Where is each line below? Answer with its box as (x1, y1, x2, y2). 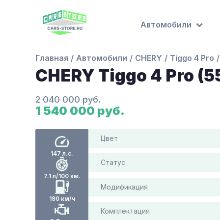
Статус (101, 158, 125, 167)
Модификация (101, 182, 148, 191)
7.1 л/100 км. (43, 172, 81, 180)
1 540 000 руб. (35, 104, 125, 118)
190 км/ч (49, 195, 75, 202)
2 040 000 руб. (35, 94, 101, 105)
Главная (35, 53, 68, 63)
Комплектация (101, 206, 150, 215)
